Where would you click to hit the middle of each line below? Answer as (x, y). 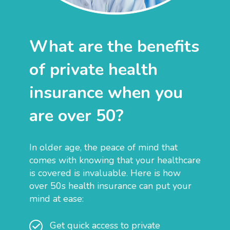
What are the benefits (114, 46)
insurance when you (106, 92)
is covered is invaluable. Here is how (105, 173)
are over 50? (76, 115)
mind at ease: (56, 198)
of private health (93, 69)
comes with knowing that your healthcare (115, 160)
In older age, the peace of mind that (103, 147)
